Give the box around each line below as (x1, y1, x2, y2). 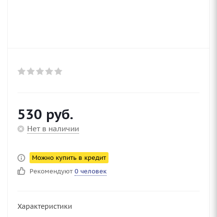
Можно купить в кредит (32, 154, 106, 162)
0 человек (75, 167, 107, 175)
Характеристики (17, 202, 72, 211)
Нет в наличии (27, 124, 79, 133)
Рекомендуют (30, 167, 75, 175)
